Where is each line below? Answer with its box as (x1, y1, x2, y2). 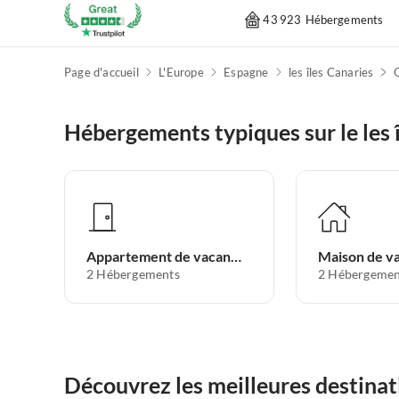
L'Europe (159, 65, 204, 79)
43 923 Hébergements (263, 12, 384, 27)
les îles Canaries (289, 65, 374, 79)
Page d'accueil (64, 65, 139, 79)
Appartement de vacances (231, 248, 241, 265)
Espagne (224, 65, 269, 79)
